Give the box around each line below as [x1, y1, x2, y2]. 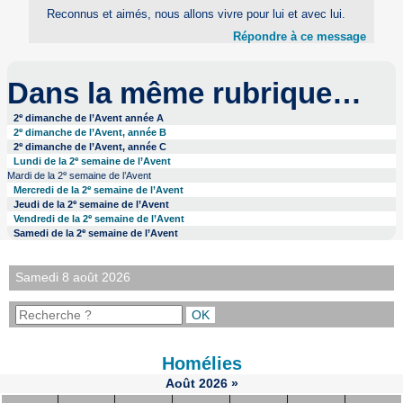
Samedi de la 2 [13, 227, 83, 238]
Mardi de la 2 [6, 169, 63, 181]
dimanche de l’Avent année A [22, 112, 165, 123]
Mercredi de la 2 [13, 184, 88, 195]
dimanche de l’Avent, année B [22, 126, 167, 138]
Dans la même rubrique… [6, 76, 362, 110]
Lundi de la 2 [13, 155, 76, 166]
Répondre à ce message [233, 30, 367, 44]
